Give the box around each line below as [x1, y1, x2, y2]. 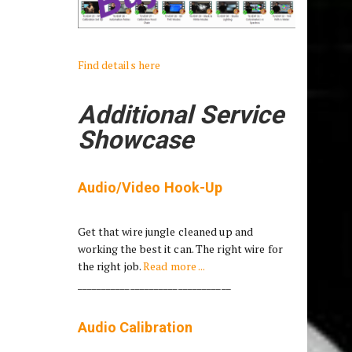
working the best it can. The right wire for [77, 240, 283, 256]
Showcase [77, 124, 194, 155]
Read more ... [143, 258, 205, 273]
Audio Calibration [77, 318, 193, 335]
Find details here [77, 57, 161, 72]
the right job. [77, 258, 143, 273]
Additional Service [77, 99, 284, 130]
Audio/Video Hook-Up [77, 178, 223, 196]
